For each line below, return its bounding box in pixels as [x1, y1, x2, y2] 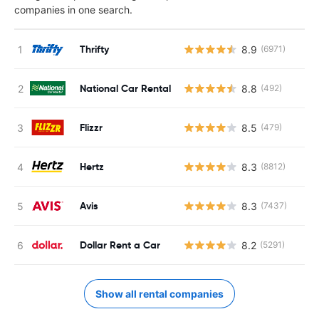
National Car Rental [80, 81, 171, 95]
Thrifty [80, 42, 109, 56]
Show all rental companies [95, 288, 224, 300]
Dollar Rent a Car [80, 238, 160, 251]
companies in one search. [14, 4, 132, 16]
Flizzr [80, 120, 103, 134]
